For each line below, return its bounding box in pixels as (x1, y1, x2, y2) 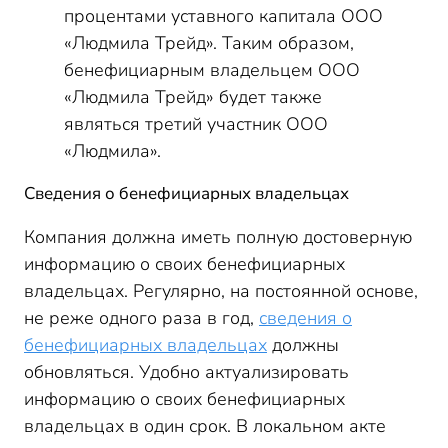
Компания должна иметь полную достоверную (24, 225, 412, 249)
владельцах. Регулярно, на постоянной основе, (24, 279, 418, 303)
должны (267, 333, 339, 357)
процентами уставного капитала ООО (64, 4, 383, 28)
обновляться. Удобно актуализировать (24, 360, 349, 384)
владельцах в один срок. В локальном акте (24, 414, 386, 438)
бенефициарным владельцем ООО (64, 58, 360, 82)
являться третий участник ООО (64, 112, 328, 136)
